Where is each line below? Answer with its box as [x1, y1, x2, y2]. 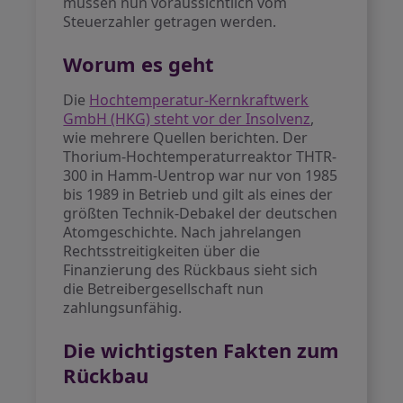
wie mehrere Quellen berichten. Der [63, 128, 309, 148]
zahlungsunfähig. [63, 298, 183, 318]
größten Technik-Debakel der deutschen [63, 203, 338, 223]
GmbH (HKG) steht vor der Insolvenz [63, 109, 311, 129]
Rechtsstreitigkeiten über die [63, 241, 261, 261]
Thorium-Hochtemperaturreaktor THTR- [63, 147, 337, 166]
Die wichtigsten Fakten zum [63, 336, 340, 363]
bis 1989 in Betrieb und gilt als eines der [63, 184, 334, 204]
